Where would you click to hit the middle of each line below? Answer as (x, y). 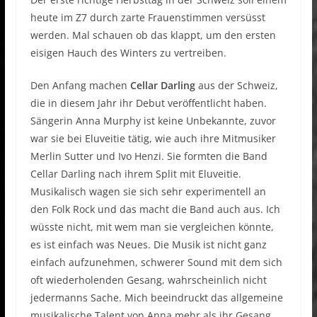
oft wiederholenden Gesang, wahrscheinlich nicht (148, 280)
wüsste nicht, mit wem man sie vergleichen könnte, (152, 227)
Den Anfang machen (80, 86)
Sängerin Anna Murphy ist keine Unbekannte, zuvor (153, 121)
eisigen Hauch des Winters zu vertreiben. (128, 53)
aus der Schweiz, (236, 86)
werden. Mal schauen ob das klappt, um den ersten (153, 35)
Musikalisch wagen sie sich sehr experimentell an (148, 192)
